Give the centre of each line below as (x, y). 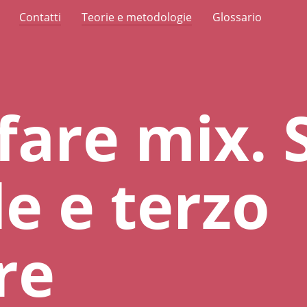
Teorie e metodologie (137, 17)
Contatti (40, 17)
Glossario (237, 17)
